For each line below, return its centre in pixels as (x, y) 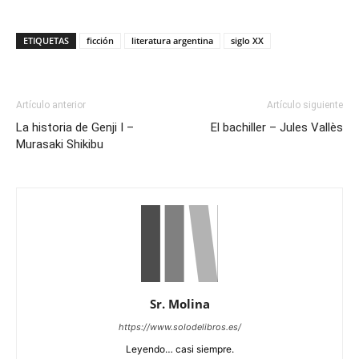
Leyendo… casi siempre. (179, 349)
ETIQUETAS (46, 40)
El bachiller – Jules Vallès (277, 127)
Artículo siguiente (305, 105)
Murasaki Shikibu (60, 144)
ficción (100, 40)
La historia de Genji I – (75, 127)
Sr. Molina (179, 304)
